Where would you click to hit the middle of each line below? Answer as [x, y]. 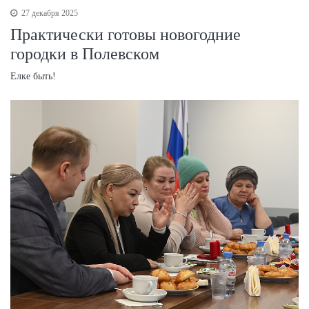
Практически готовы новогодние [126, 35]
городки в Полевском [85, 54]
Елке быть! [33, 77]
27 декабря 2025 [49, 13]
